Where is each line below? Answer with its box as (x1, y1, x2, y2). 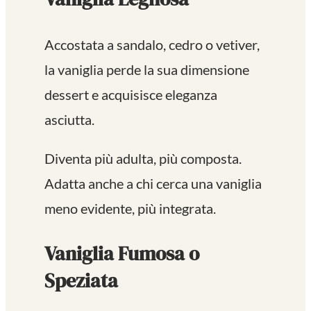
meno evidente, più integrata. (44, 200, 216, 217)
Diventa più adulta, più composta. (44, 150, 242, 167)
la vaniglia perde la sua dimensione (44, 61, 249, 78)
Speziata (44, 267, 118, 294)
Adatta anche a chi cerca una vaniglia (44, 175, 262, 192)
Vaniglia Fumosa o (44, 240, 199, 267)
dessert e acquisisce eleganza (44, 86, 217, 103)
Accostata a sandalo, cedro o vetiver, (44, 36, 260, 53)
